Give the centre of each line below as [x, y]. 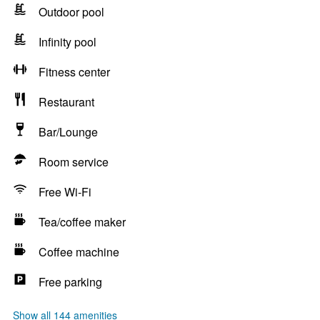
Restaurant [66, 102]
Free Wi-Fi [65, 192]
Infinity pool [67, 42]
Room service [74, 162]
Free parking [70, 282]
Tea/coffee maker [82, 222]
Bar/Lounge [68, 132]
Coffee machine [79, 252]
